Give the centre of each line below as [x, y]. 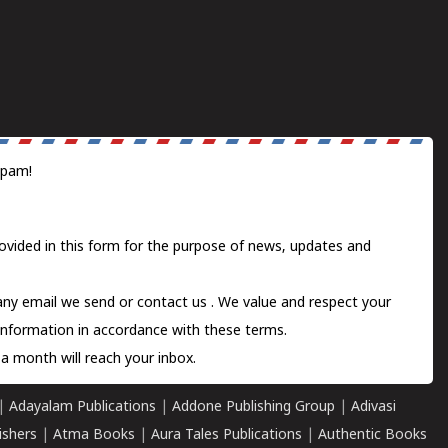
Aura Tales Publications [226, 435]
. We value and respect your [301, 303]
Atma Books [94, 435]
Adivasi [373, 407]
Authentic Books [372, 435]
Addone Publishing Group [253, 407]
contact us [174, 303]
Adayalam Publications [82, 407]
